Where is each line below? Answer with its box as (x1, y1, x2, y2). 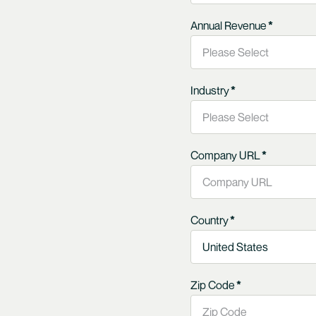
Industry (190, 83, 229, 98)
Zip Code (190, 278, 235, 293)
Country (190, 213, 229, 228)
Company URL (190, 148, 260, 163)
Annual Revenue (190, 18, 267, 33)
